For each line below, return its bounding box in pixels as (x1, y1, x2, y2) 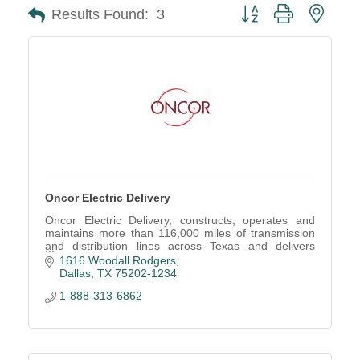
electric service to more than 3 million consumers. (45, 252, 297, 265)
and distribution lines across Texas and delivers (45, 239, 315, 252)
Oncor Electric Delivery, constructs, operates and (45, 214, 315, 227)
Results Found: (51, 6, 149, 22)
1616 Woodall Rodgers (59, 254, 176, 268)
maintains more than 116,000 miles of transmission (45, 227, 315, 239)
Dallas (59, 267, 91, 280)
